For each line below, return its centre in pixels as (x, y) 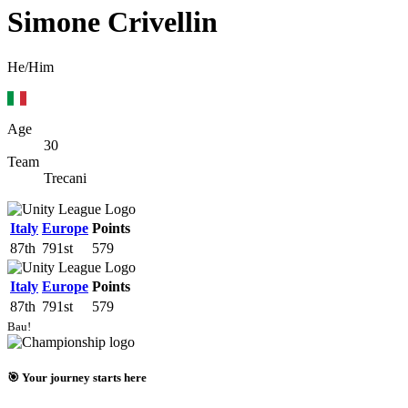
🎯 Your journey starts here (77, 378)
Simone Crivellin (112, 22)
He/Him (31, 66)
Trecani (65, 178)
